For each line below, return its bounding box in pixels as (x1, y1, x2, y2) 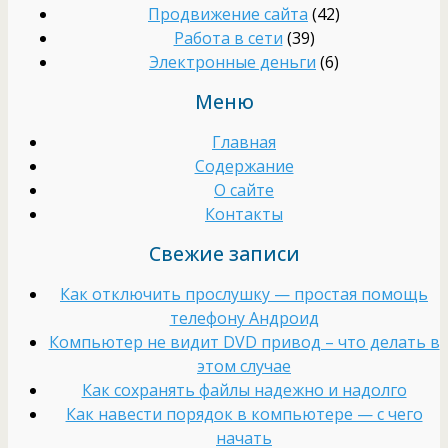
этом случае (197, 354, 291, 377)
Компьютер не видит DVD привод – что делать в (48, 330, 440, 353)
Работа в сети (173, 26, 283, 49)
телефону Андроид (169, 306, 319, 329)
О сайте (214, 178, 274, 201)
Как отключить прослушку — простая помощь (60, 282, 428, 305)
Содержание (194, 154, 294, 177)
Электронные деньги (149, 50, 316, 73)
